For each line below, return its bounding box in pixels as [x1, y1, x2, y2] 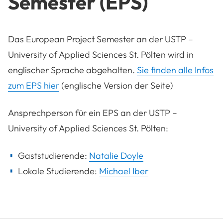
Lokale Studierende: [18, 165, 97, 177]
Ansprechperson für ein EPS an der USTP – [8, 107, 177, 118]
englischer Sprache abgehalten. [8, 64, 137, 76]
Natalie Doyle [89, 149, 143, 161]
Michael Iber [99, 165, 148, 177]
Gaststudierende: [18, 149, 87, 161]
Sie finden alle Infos [137, 64, 214, 76]
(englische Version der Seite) [59, 79, 173, 91]
